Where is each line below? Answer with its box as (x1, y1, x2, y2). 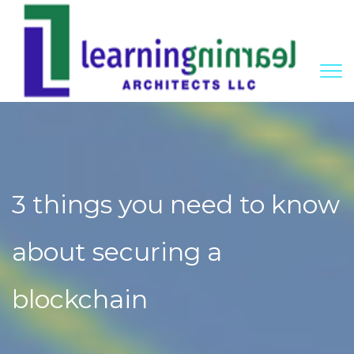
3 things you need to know (12, 189, 340, 220)
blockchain (12, 284, 148, 314)
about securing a (12, 236, 222, 267)
